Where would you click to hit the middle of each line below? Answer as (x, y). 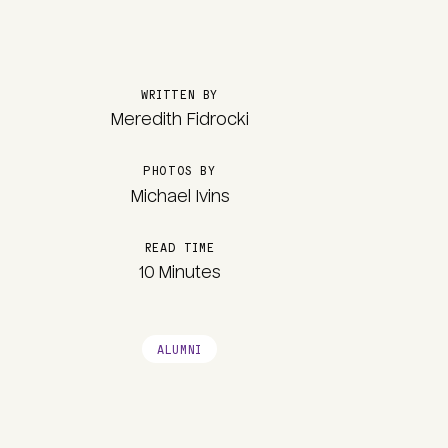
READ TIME (179, 246)
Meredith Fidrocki (179, 119)
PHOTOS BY (179, 169)
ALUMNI (179, 348)
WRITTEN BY (179, 93)
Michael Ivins (179, 196)
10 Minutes (179, 272)
